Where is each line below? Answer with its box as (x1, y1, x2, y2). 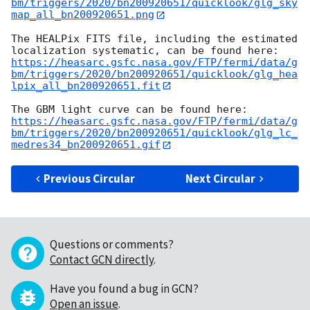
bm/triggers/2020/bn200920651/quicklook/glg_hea (11, 67, 298, 80)
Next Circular (185, 170, 256, 186)
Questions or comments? (50, 236, 174, 252)
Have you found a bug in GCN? (50, 280, 199, 296)
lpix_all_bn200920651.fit (11, 79, 161, 92)
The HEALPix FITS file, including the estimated (11, 32, 298, 45)
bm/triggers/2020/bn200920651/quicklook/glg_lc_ (11, 127, 298, 140)
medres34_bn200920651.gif (11, 138, 161, 152)
